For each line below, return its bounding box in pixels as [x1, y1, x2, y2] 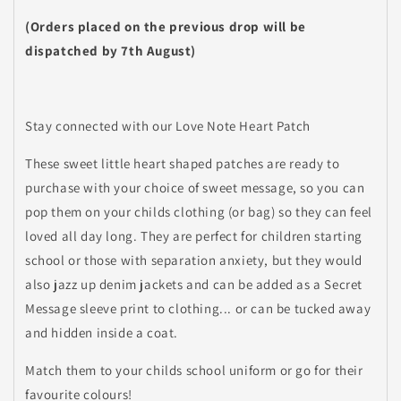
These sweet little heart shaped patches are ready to [25, 154, 340, 172]
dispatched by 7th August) [25, 41, 197, 59]
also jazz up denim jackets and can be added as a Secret [25, 275, 363, 293]
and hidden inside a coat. [25, 323, 179, 341]
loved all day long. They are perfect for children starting [25, 226, 363, 244]
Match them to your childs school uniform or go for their [25, 361, 363, 379]
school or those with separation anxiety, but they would [25, 251, 363, 269]
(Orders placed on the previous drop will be [25, 17, 306, 35]
